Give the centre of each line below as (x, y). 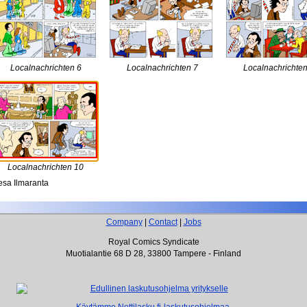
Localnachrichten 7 (162, 68)
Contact (163, 222)
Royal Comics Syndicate (153, 242)
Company (124, 222)
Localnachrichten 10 (46, 167)
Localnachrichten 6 (46, 68)
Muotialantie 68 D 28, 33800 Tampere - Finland (153, 254)
